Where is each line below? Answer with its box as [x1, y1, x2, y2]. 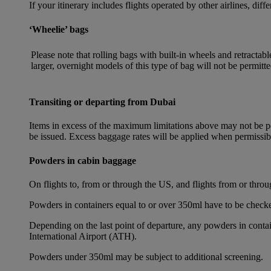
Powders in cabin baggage [29, 155, 136, 166]
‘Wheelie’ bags [29, 24, 88, 34]
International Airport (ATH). [29, 230, 137, 241]
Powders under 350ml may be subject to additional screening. [29, 251, 263, 262]
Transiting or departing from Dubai [29, 97, 175, 108]
